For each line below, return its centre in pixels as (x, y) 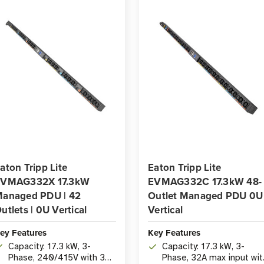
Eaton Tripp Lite (184, 168)
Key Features (174, 233)
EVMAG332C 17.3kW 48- (205, 182)
